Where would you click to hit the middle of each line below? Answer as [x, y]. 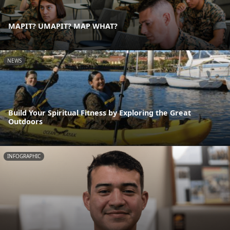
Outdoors [25, 122]
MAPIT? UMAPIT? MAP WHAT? [63, 26]
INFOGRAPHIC [24, 156]
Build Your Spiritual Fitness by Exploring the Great [100, 113]
